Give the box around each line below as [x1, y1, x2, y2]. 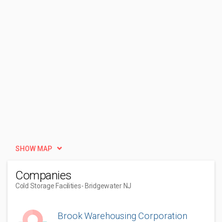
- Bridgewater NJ [81, 182, 132, 190]
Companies [15, 168, 72, 182]
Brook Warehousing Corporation [57, 211, 187, 221]
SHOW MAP [15, 145, 52, 153]
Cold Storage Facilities [15, 182, 81, 190]
